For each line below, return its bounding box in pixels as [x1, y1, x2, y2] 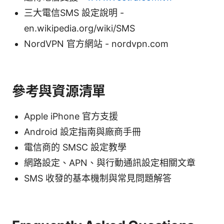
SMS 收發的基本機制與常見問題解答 [24, 172, 171, 183]
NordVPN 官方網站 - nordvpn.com [24, 38, 168, 49]
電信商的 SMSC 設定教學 [24, 141, 126, 152]
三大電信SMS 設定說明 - [24, 7, 124, 18]
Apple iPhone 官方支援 [24, 110, 118, 121]
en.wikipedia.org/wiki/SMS [24, 22, 135, 33]
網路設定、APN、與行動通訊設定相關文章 [24, 157, 195, 168]
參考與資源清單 [12, 82, 106, 99]
